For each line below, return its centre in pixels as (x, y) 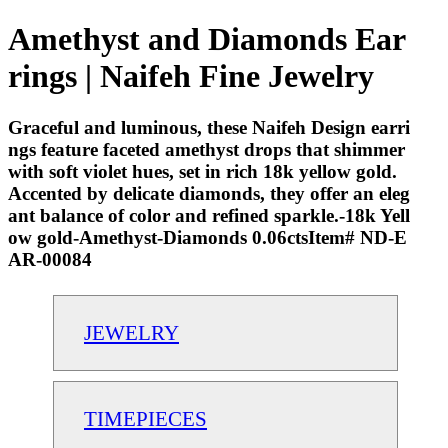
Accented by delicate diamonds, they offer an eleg (209, 193)
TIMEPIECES (145, 418)
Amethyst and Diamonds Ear (207, 39)
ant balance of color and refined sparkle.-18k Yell (209, 215)
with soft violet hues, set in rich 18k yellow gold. (202, 171)
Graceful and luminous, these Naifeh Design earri (209, 127)
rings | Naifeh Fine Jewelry (191, 76)
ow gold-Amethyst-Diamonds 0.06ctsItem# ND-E (207, 237)
